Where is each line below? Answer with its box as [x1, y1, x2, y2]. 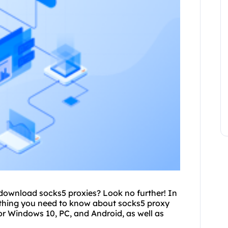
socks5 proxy [118, 198, 169, 209]
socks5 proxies [39, 188, 97, 198]
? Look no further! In [97, 188, 177, 198]
